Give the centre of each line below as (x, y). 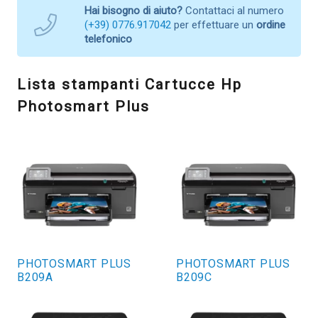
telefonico (108, 39)
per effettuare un (214, 25)
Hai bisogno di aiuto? (133, 11)
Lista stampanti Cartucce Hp (130, 85)
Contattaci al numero (233, 11)
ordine (271, 25)
